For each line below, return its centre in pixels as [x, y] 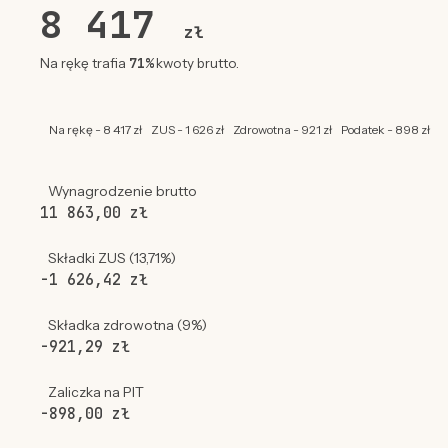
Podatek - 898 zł [385, 130]
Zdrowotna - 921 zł [282, 130]
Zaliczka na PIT [95, 392]
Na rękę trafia [84, 63]
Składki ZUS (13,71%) [111, 258]
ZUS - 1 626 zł [187, 130]
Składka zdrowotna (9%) [127, 325]
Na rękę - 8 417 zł [95, 130]
